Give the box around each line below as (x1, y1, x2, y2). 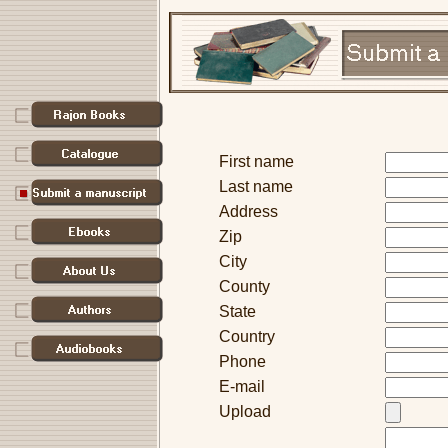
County (219, 278, 270, 295)
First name (219, 153, 294, 170)
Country (219, 328, 275, 345)
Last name (219, 178, 293, 195)
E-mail (219, 378, 265, 395)
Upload (219, 403, 271, 420)
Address (219, 203, 278, 220)
